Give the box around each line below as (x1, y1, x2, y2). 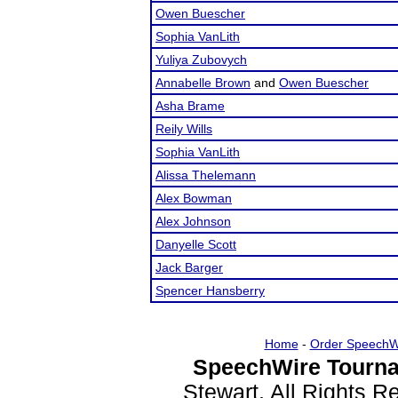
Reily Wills (155, 122, 212, 136)
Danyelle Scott (155, 237, 236, 251)
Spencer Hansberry (155, 283, 265, 298)
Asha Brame (155, 99, 225, 113)
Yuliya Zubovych (155, 52, 247, 67)
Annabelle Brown (155, 76, 251, 90)
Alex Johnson (155, 214, 231, 228)
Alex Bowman (155, 191, 232, 205)
